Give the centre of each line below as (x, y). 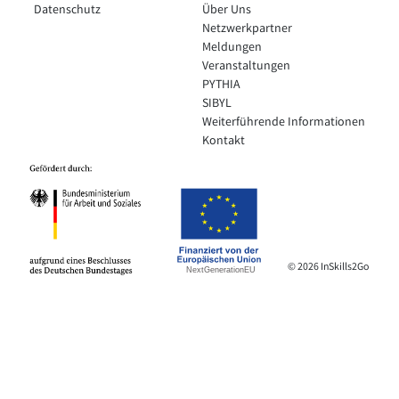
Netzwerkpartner (247, 29)
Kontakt (223, 141)
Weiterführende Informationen (283, 122)
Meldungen (232, 48)
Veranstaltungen (246, 66)
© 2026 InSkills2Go (329, 267)
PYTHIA (221, 85)
